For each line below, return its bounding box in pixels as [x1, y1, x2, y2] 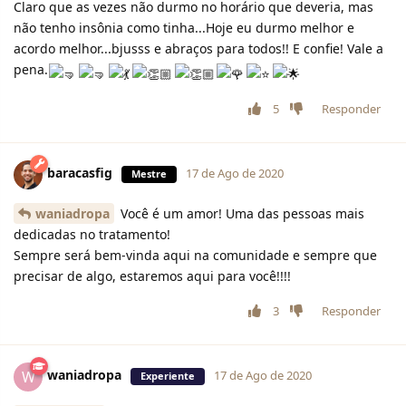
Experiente [140, 369, 195, 383]
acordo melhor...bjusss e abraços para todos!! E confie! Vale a [14, 40, 383, 58]
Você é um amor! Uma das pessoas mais [117, 204, 364, 222]
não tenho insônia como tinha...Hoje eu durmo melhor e [14, 19, 354, 37]
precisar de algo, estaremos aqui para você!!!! [14, 266, 291, 285]
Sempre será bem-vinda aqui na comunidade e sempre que [14, 246, 377, 264]
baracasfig [47, 164, 112, 182]
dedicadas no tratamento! [14, 225, 170, 243]
